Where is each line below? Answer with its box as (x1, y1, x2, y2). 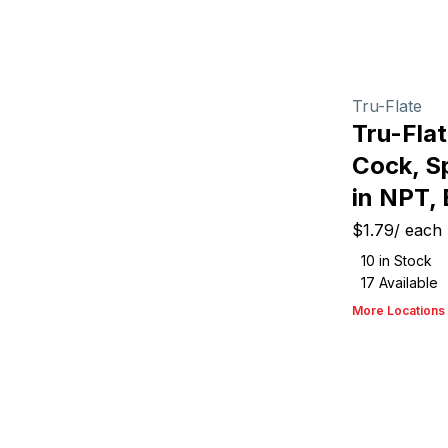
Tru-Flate (352, 96, 422, 116)
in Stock (375, 252, 432, 269)
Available (375, 274, 438, 291)
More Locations (352, 303, 445, 318)
